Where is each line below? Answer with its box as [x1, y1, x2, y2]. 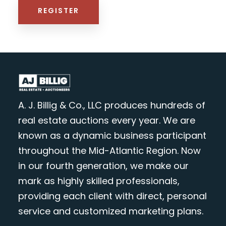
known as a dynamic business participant [18, 129, 206, 142]
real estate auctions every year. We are [18, 114, 195, 127]
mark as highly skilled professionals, [18, 175, 180, 188]
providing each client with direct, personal [18, 190, 207, 203]
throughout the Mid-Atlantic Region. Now [18, 144, 201, 157]
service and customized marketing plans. [18, 205, 203, 218]
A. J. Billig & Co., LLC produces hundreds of [18, 99, 205, 112]
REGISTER [37, 5, 79, 16]
